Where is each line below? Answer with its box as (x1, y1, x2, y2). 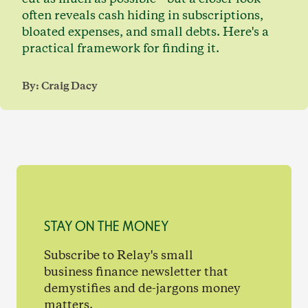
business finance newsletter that (44, 264, 228, 280)
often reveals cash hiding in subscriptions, (22, 8, 263, 24)
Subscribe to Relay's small (44, 247, 193, 264)
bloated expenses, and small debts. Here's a (22, 24, 269, 41)
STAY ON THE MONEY (44, 218, 169, 234)
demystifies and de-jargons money (44, 280, 241, 297)
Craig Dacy (41, 79, 98, 93)
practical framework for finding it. (22, 41, 219, 57)
